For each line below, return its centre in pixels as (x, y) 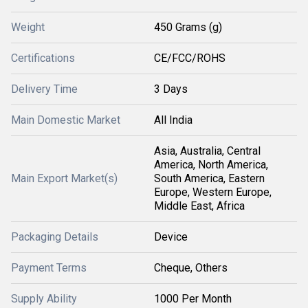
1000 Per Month (193, 299)
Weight (28, 27)
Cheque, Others (191, 268)
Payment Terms (49, 268)
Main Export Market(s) (64, 178)
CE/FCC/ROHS (190, 58)
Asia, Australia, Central (207, 151)
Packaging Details (55, 237)
